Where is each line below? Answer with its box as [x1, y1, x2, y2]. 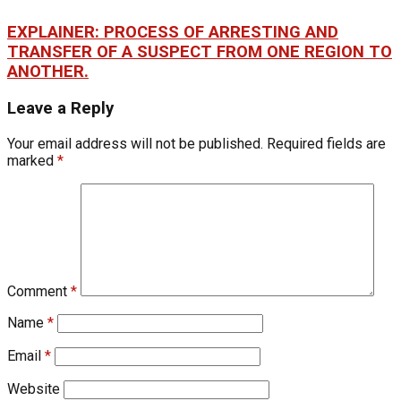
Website [7, 380, 60, 397]
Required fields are [267, 134, 386, 152]
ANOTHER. [7, 62, 89, 82]
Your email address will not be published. [7, 134, 263, 152]
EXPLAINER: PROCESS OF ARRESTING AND [7, 22, 338, 43]
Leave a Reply [7, 98, 114, 118]
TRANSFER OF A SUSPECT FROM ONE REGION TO [7, 42, 392, 63]
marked [7, 151, 57, 169]
